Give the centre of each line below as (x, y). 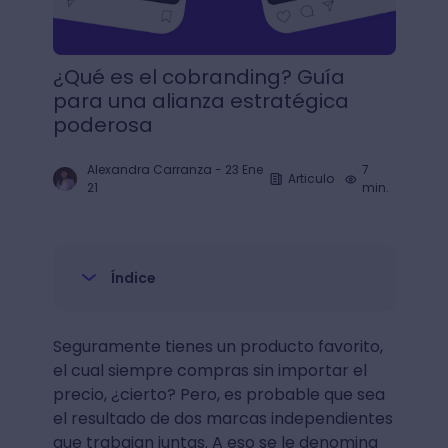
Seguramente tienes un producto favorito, (217, 346)
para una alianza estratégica (200, 101)
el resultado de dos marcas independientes (222, 418)
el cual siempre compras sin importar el (209, 370)
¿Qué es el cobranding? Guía (198, 77)
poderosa (102, 125)
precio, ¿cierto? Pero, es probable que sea (218, 394)
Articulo (310, 178)
